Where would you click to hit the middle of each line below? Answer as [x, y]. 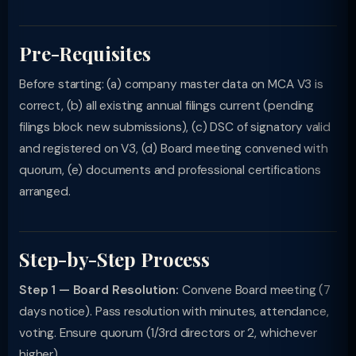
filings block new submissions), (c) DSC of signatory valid [175, 127]
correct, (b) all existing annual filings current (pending [167, 106]
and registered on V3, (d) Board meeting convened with [174, 149]
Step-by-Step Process [114, 259]
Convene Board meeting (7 [255, 290]
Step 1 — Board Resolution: [99, 290]
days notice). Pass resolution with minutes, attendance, [174, 311]
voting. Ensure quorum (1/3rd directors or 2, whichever [168, 333]
